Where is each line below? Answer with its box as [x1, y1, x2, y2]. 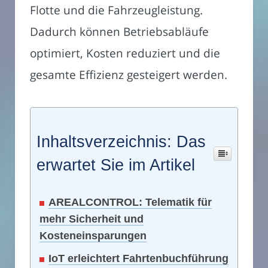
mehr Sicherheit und [39, 212, 144, 225]
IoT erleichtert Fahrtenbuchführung [48, 252, 229, 264]
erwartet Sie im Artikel [36, 156, 195, 174]
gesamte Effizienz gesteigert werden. [30, 66, 227, 83]
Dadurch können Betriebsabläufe [30, 23, 209, 39]
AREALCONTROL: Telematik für [48, 196, 212, 208]
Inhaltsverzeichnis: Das [36, 132, 206, 151]
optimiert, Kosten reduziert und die [30, 44, 220, 61]
